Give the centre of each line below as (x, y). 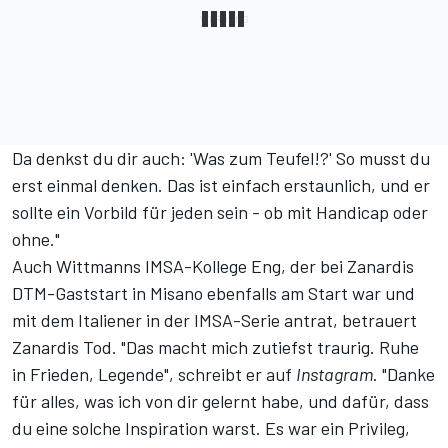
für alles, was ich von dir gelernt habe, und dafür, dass (220, 401)
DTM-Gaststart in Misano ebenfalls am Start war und (213, 293)
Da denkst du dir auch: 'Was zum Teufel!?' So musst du (221, 158)
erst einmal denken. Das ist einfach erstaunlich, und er (221, 185)
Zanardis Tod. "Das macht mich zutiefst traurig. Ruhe (215, 347)
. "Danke (404, 374)
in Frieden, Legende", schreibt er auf (154, 374)
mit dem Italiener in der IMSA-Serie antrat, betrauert (214, 320)
